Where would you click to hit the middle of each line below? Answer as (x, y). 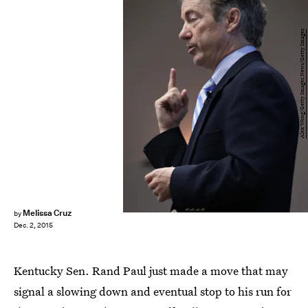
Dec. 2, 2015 (33, 225)
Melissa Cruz (47, 213)
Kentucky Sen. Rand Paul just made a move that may (151, 271)
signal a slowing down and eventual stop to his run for (153, 291)
